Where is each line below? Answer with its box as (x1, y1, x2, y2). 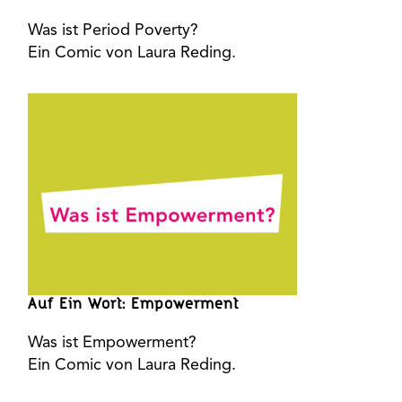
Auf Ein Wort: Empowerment (28, 298, 239, 312)
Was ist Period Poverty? (28, 22, 198, 39)
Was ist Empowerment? (28, 335, 197, 352)
